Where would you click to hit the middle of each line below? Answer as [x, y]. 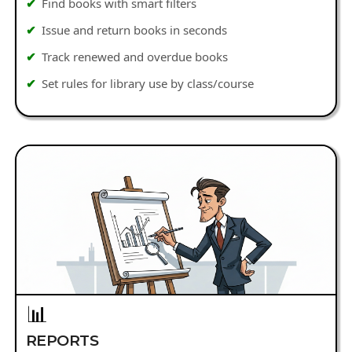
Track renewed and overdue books [135, 57]
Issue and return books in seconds [135, 30]
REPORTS [62, 340]
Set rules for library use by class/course [148, 83]
